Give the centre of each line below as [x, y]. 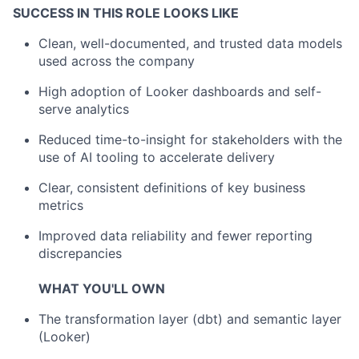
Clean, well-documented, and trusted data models [190, 43]
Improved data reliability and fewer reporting [175, 236]
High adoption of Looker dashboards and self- [180, 91]
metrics [61, 205]
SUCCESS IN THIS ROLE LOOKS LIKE [126, 13]
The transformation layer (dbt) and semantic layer [190, 319]
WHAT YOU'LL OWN [102, 288]
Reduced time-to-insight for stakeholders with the [190, 139]
